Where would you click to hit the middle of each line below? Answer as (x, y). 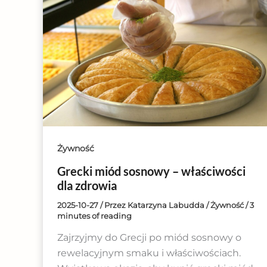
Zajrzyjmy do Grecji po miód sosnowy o (149, 238)
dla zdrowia (87, 185)
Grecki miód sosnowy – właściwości (151, 171)
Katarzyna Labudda (167, 205)
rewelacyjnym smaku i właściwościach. (149, 253)
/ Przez (114, 205)
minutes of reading (94, 215)
